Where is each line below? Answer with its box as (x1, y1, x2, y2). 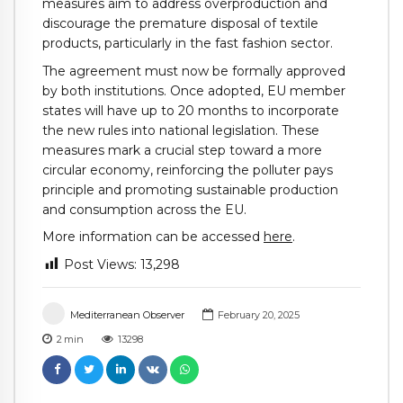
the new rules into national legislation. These (42, 121, 319, 139)
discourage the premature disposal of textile (42, 14, 318, 31)
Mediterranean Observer (69, 309, 184, 322)
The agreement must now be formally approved (42, 62, 345, 79)
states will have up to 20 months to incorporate (42, 102, 339, 119)
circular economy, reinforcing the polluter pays (42, 161, 333, 178)
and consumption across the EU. (42, 201, 246, 218)
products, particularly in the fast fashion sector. (42, 34, 333, 51)
